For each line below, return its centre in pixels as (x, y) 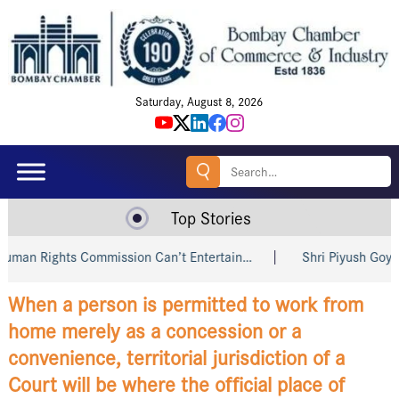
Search (231, 162)
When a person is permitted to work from (185, 305)
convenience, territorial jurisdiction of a (176, 358)
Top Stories (212, 219)
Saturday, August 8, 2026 (199, 102)
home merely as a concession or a (154, 332)
